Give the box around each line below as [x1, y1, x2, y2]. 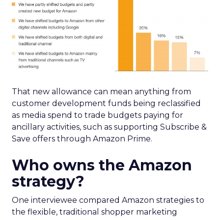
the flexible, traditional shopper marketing [12, 207, 177, 217]
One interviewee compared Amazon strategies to [12, 195, 204, 205]
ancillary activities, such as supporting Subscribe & [12, 122, 207, 132]
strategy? [12, 172, 84, 191]
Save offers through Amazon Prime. [12, 134, 152, 143]
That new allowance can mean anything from [12, 86, 191, 96]
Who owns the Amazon [12, 156, 192, 174]
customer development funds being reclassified [12, 98, 201, 108]
